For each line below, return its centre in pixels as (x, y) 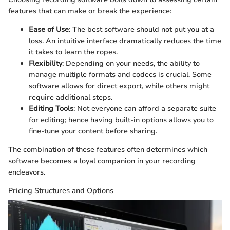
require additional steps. (71, 98)
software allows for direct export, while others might (119, 86)
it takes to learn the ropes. (73, 52)
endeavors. (27, 172)
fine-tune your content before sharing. (93, 131)
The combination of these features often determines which (108, 150)
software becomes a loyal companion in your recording (102, 161)
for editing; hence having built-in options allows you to (121, 120)
